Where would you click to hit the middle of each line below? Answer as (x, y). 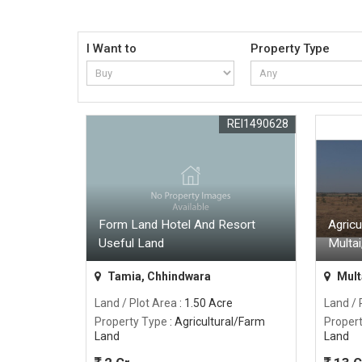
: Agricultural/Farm (216, 322)
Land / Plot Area (136, 303)
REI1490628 (257, 124)
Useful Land (131, 244)
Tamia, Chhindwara (158, 277)
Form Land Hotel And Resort (177, 225)
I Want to (112, 49)
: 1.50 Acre (205, 303)
